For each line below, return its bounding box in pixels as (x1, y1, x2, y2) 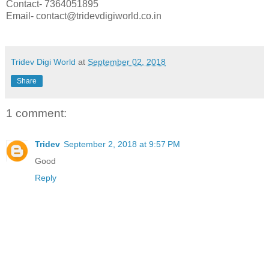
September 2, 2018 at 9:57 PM (64, 139, 180, 150)
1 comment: (6, 106, 67, 119)
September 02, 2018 (88, 56, 166, 67)
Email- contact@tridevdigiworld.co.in (6, 10, 162, 21)
